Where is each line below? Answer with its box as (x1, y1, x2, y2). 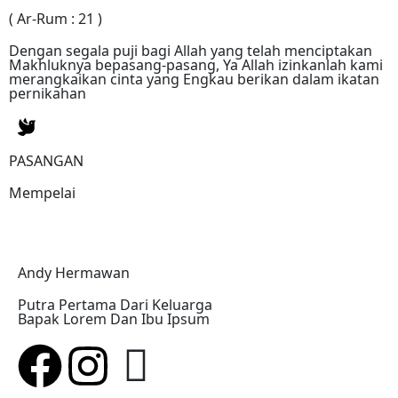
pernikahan (9, 84, 86, 103)
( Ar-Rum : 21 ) (9, 9, 102, 28)
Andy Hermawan (18, 263, 130, 283)
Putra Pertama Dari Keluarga (18, 295, 212, 314)
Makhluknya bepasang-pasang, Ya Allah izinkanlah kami (9, 55, 383, 75)
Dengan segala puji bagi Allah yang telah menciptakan (9, 41, 372, 60)
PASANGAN (9, 151, 84, 171)
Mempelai (9, 183, 76, 203)
